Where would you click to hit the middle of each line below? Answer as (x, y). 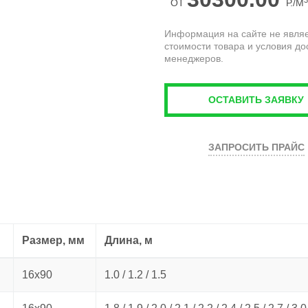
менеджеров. (194, 58)
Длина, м (129, 241)
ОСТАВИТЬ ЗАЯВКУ (256, 100)
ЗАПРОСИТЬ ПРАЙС (256, 147)
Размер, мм (53, 241)
